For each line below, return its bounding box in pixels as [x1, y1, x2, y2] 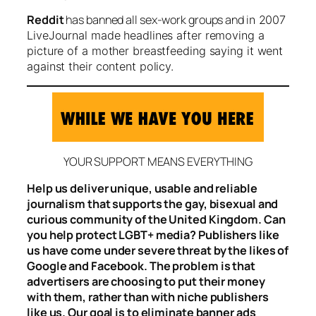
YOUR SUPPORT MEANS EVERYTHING [63, 153, 253, 169]
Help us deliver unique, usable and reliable [27, 180, 257, 196]
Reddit [27, 11, 66, 28]
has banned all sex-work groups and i [66, 11, 249, 28]
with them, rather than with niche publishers [27, 288, 269, 305]
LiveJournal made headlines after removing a [27, 28, 265, 42]
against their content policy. [27, 59, 177, 73]
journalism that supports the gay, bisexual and [27, 195, 279, 212]
